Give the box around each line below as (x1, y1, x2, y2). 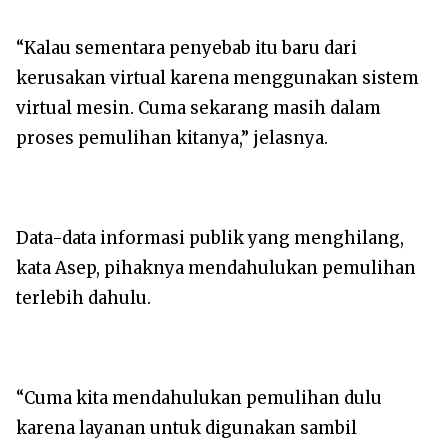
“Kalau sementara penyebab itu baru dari (16, 37, 357, 60)
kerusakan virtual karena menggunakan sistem (16, 67, 419, 90)
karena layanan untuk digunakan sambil (16, 417, 357, 440)
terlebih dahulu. (16, 287, 151, 310)
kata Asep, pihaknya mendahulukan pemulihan (16, 257, 416, 280)
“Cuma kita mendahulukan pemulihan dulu (16, 387, 382, 410)
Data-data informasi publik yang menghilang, (16, 227, 404, 250)
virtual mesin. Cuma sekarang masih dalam (16, 97, 381, 120)
